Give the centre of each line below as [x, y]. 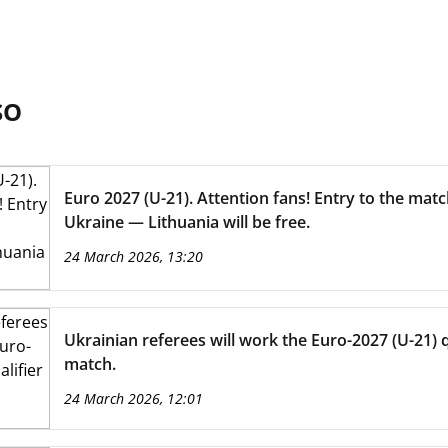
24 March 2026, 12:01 [133, 398]
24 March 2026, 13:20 [133, 256]
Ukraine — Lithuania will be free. [186, 222]
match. [89, 364]
